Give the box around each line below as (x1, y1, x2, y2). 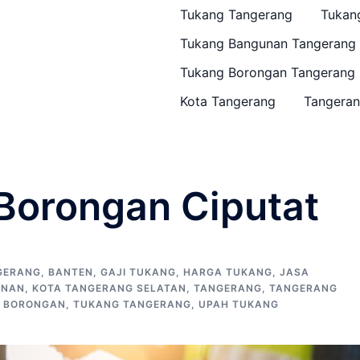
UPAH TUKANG (198, 298, 279, 310)
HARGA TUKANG (183, 266, 272, 278)
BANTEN (48, 266, 93, 278)
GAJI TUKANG (100, 266, 176, 278)
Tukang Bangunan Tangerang (180, 35, 356, 51)
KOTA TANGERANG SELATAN (32, 282, 186, 294)
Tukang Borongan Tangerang (180, 64, 355, 80)
